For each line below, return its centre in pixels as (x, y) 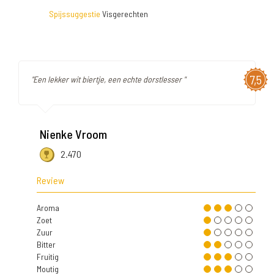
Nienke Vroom (73, 134)
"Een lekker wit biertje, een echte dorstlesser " (108, 80)
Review (50, 180)
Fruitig (48, 256)
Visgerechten (124, 14)
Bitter (46, 244)
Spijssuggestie (75, 14)
